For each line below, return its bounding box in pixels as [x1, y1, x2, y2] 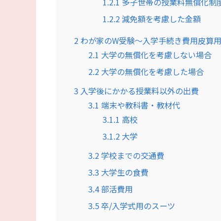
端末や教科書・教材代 [99, 99, 181, 111]
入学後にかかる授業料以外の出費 [78, 84, 199, 97]
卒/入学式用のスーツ [99, 199, 176, 212]
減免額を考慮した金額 [120, 12, 201, 25]
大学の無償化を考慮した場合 [99, 65, 204, 77]
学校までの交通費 [99, 149, 165, 161]
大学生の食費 [99, 166, 149, 178]
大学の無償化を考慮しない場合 [99, 48, 212, 61]
